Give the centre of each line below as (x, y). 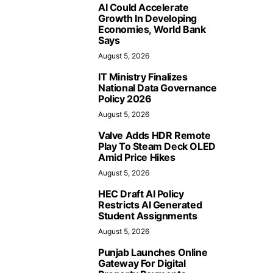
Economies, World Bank (152, 29)
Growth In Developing (148, 18)
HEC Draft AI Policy (141, 194)
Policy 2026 (125, 99)
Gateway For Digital (142, 263)
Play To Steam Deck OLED (157, 146)
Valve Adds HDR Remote (154, 135)
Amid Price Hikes (137, 157)
